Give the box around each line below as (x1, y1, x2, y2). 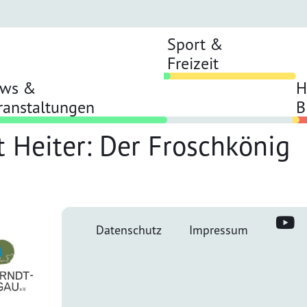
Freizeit (167, 53, 219, 73)
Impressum (188, 222, 248, 237)
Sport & (167, 34, 223, 54)
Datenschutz (95, 222, 162, 237)
